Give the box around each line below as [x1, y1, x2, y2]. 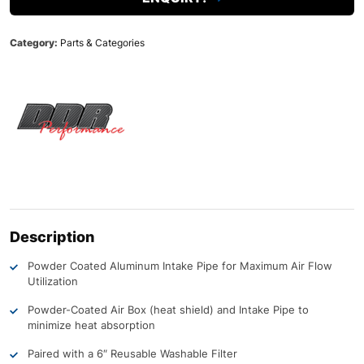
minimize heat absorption [28, 318, 155, 331]
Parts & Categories [60, 36, 145, 49]
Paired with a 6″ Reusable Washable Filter [28, 346, 237, 360]
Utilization [28, 274, 78, 288]
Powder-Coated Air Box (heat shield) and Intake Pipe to [28, 302, 309, 316]
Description [10, 227, 94, 245]
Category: [10, 36, 60, 49]
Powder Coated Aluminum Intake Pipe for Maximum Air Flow [28, 258, 332, 272]
